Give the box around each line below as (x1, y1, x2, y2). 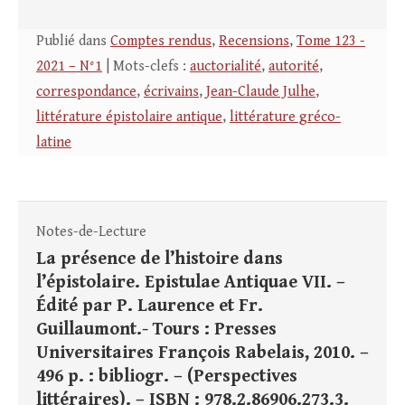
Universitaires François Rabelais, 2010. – (36, 343, 369, 364)
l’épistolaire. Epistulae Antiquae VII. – (36, 272, 345, 294)
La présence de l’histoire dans (36, 249, 283, 270)
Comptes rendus (110, 33, 212, 51)
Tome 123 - (297, 33, 365, 51)
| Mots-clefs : (102, 58, 190, 76)
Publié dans (36, 33, 110, 51)
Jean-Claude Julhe (206, 83, 316, 101)
